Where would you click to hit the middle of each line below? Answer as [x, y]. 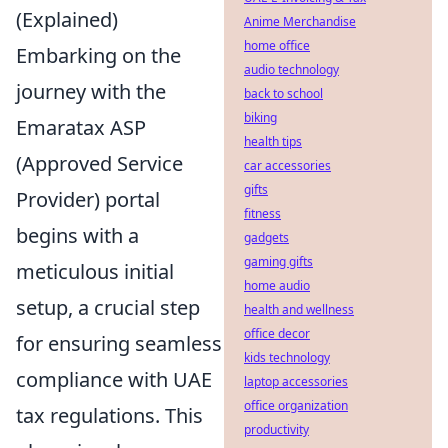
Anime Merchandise [300, 21]
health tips [273, 141]
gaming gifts [278, 261]
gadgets [266, 237]
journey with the [91, 92]
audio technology [291, 69]
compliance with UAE [114, 380]
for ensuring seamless [119, 344]
